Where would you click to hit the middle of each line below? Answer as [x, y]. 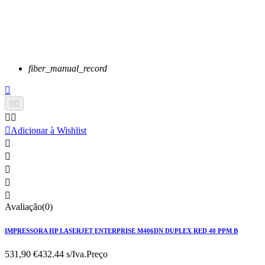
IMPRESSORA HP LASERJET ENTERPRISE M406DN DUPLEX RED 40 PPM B [121, 230]
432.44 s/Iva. [62, 254]
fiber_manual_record [68, 68]
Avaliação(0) [29, 206]
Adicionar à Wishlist [49, 130]
